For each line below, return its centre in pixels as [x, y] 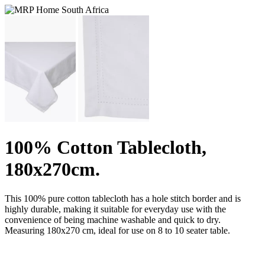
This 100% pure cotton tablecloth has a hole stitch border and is [123, 198]
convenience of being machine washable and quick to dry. [113, 219]
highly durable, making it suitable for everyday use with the [115, 209]
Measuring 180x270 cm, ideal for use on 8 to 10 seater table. [117, 230]
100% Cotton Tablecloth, [106, 148]
